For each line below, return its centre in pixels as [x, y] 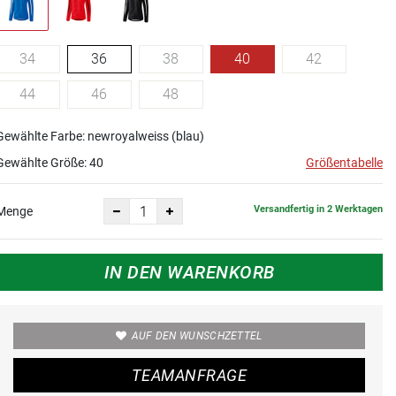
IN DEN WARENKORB [189, 273]
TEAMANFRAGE [189, 376]
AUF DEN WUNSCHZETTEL [197, 336]
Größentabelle [344, 163]
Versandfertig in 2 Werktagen [318, 209]
